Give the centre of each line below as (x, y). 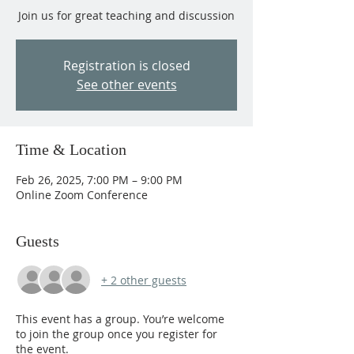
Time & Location (71, 149)
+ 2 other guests (144, 280)
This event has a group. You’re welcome (120, 319)
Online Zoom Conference (82, 195)
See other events (126, 85)
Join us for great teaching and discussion (126, 15)
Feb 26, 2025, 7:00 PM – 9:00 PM (99, 180)
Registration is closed (126, 66)
